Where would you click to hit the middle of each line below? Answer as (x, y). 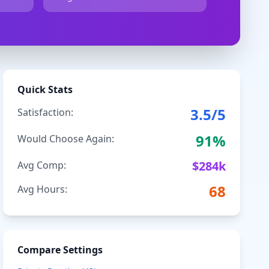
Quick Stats (45, 89)
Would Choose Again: (66, 139)
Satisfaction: (46, 112)
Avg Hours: (43, 189)
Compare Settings (60, 250)
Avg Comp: (42, 165)
